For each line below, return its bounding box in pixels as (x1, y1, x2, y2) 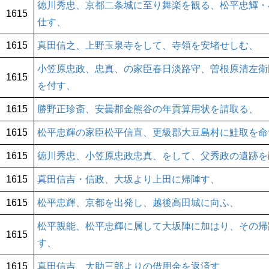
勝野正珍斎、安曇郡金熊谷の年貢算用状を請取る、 (37, 104, 258, 115)
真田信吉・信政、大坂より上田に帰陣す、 (37, 174, 220, 185)
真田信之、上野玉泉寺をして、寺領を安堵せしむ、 (37, 40, 258, 51)
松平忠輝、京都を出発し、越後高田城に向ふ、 (37, 198, 239, 208)
